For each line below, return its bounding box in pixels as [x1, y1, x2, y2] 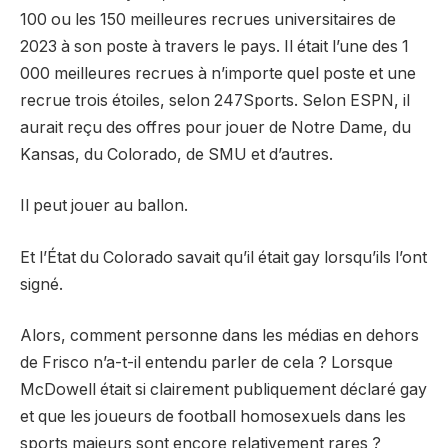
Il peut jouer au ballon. [20, 196, 188, 216]
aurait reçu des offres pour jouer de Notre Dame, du [20, 117, 411, 137]
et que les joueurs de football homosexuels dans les [20, 407, 406, 427]
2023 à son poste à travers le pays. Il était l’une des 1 [20, 36, 409, 56]
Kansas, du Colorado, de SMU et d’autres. [20, 144, 333, 164]
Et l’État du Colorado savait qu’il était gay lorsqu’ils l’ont [20, 247, 427, 267]
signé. [20, 274, 63, 294]
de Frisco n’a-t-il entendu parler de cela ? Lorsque [20, 353, 393, 373]
